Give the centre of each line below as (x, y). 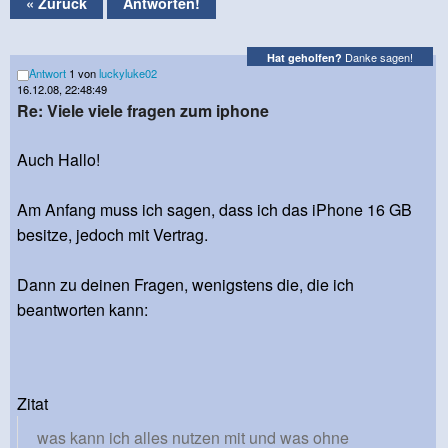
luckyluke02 (128, 72)
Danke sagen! (377, 56)
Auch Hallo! (58, 160)
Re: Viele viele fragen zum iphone (143, 111)
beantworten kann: (82, 310)
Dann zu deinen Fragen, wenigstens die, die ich (185, 285)
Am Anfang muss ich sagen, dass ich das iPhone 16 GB (214, 210)
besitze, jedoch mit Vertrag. (112, 235)
